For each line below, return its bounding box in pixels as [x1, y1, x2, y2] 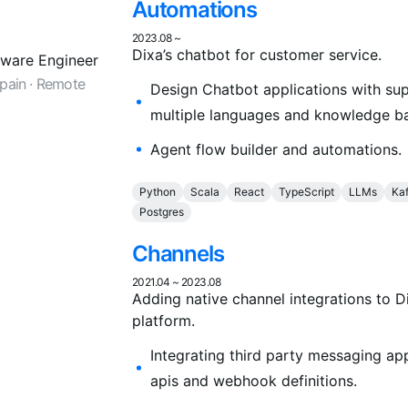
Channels [132, 240, 224, 268]
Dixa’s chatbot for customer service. [132, 46, 382, 65]
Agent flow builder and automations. [150, 140, 402, 159]
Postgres [139, 205, 184, 219]
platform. [132, 311, 195, 331]
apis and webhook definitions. [150, 372, 357, 391]
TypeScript [279, 185, 334, 199]
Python [139, 185, 176, 199]
